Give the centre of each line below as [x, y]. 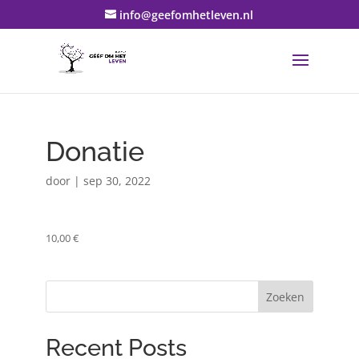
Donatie [95, 151]
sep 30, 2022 [117, 181]
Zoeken [286, 296]
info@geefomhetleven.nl [187, 14]
